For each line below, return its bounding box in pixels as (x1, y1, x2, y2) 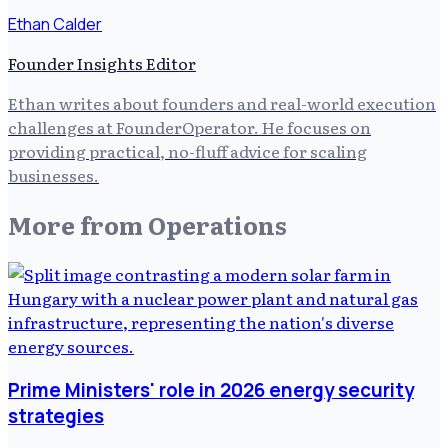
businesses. (8, 163, 99, 188)
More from (8, 207, 148, 243)
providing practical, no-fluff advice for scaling (8, 139, 367, 164)
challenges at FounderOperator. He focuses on (8, 115, 371, 140)
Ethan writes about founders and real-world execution (8, 91, 436, 116)
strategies (8, 402, 104, 429)
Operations (148, 207, 287, 243)
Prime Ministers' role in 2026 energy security (8, 376, 414, 403)
